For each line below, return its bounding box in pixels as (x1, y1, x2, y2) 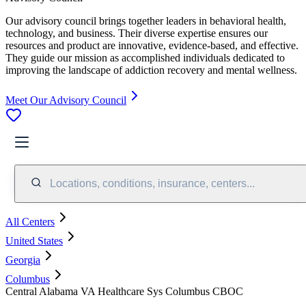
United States (5, 234, 63, 247)
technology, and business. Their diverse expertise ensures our (5, 27, 268, 39)
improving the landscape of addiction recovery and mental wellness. (5, 64, 297, 76)
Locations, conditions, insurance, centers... (50, 177, 255, 189)
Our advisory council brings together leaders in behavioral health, (5, 14, 286, 27)
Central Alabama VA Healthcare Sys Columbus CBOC (5, 285, 243, 297)
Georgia (5, 253, 40, 266)
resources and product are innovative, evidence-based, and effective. (5, 39, 298, 51)
